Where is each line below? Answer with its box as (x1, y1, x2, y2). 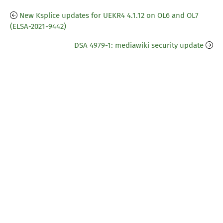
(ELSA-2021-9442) (10, 22, 66, 31)
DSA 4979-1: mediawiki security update (74, 41, 204, 50)
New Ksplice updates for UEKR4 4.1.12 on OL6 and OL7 (19, 11, 199, 20)
